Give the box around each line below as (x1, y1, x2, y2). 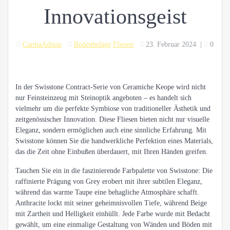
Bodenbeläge (74, 41, 111, 49)
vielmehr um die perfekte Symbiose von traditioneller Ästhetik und (15, 105, 210, 113)
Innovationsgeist (43, 5, 187, 29)
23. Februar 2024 (146, 41, 196, 49)
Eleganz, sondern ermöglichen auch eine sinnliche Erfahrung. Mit (15, 126, 206, 135)
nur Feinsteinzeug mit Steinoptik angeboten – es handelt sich (15, 94, 191, 102)
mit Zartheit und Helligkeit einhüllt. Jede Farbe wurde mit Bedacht (15, 210, 210, 218)
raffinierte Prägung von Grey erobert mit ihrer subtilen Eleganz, (15, 178, 202, 186)
